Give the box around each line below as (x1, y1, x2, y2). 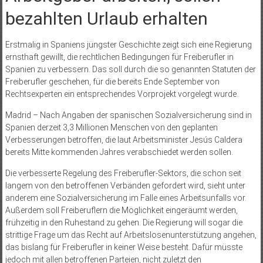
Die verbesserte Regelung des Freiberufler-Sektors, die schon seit (5, 168, 241, 178)
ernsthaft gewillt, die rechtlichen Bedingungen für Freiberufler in (5, 52, 234, 62)
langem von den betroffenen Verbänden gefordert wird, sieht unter (5, 180, 245, 190)
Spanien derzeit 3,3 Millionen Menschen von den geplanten (5, 122, 218, 132)
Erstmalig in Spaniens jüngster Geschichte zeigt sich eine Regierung (5, 39, 252, 49)
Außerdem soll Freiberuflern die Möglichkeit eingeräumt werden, (5, 205, 238, 215)
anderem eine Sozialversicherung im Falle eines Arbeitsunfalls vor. (5, 193, 247, 203)
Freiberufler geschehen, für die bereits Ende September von (5, 76, 220, 86)
